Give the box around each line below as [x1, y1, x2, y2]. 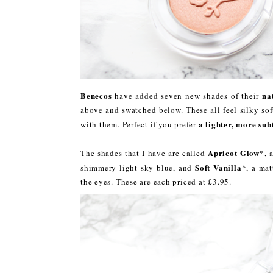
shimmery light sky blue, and [80, 161, 196, 173]
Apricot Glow [208, 146, 260, 158]
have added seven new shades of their [112, 90, 263, 101]
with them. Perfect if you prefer [80, 118, 199, 130]
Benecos [80, 89, 112, 101]
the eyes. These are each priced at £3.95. [80, 175, 232, 187]
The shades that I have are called [80, 147, 208, 158]
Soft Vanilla [195, 161, 242, 173]
